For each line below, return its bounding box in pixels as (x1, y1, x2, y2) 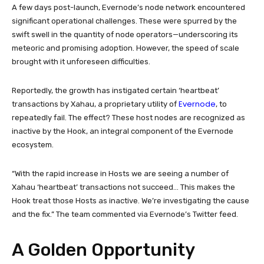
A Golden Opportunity (12, 239, 195, 260)
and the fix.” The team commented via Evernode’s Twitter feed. (12, 209, 238, 219)
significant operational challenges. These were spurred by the (12, 16, 237, 25)
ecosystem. (12, 140, 54, 149)
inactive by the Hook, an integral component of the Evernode (12, 126, 233, 136)
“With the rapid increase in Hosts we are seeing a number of (12, 169, 229, 178)
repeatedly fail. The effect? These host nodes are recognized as (12, 113, 245, 122)
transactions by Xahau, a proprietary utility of (12, 99, 179, 108)
